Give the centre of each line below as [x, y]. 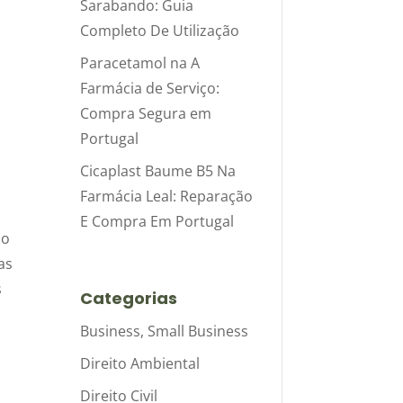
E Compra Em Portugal [157, 221]
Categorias [129, 298]
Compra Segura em [146, 113]
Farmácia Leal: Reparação [167, 196]
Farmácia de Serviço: [150, 88]
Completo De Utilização [160, 30]
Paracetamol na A [140, 63]
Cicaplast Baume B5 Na [158, 170]
